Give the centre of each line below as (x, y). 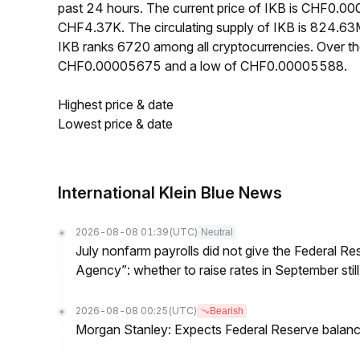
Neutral (217, 232)
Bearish (227, 311)
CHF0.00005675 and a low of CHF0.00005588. (202, 66)
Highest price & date (116, 104)
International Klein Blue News (170, 193)
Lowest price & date (115, 124)
